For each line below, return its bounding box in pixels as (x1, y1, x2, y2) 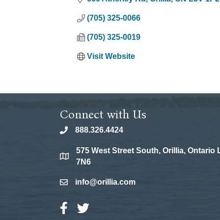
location (59, 153, 89, 162)
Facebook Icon (59, 203, 115, 212)
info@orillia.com (75, 178, 136, 187)
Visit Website (87, 52, 135, 61)
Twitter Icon (77, 203, 119, 212)
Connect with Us (60, 108, 146, 122)
